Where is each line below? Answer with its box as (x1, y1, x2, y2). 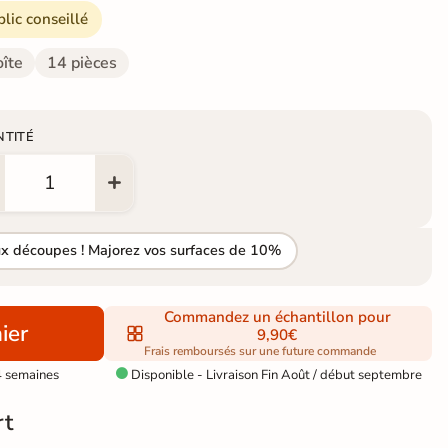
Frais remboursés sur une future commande (144, 342, 377, 359)
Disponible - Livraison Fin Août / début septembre (127, 365, 422, 384)
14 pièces (47, 51, 117, 74)
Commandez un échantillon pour (163, 306, 391, 327)
